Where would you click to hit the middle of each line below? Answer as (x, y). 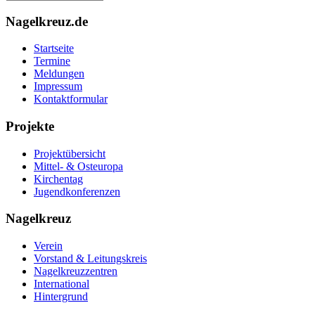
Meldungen (59, 74)
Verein (48, 246)
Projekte (30, 126)
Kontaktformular (71, 99)
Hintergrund (61, 297)
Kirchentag (58, 179)
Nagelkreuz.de (47, 21)
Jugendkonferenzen (77, 191)
